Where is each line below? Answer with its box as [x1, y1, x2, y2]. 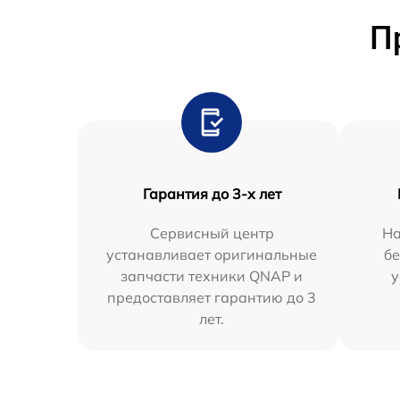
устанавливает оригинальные [106, 245, 318, 263]
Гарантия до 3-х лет [142, 184, 281, 203]
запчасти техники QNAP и [121, 266, 304, 285]
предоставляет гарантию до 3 [107, 287, 317, 306]
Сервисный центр [149, 223, 274, 242]
